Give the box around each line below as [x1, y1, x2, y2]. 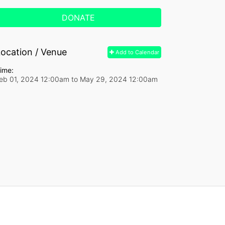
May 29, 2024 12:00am [80, 74, 158, 83]
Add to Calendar [114, 48, 159, 56]
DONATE [62, 12, 95, 23]
